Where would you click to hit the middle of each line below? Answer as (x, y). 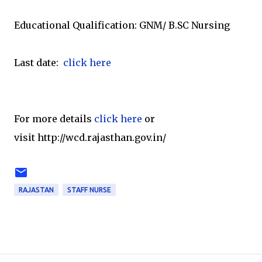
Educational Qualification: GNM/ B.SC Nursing (122, 25)
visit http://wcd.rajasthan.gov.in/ (90, 137)
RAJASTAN (36, 190)
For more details (54, 119)
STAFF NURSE (89, 190)
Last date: (39, 63)
